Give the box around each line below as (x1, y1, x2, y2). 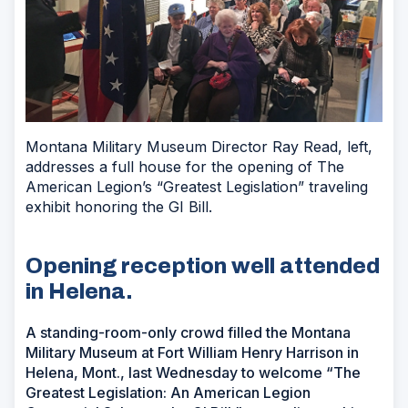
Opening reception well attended (25, 253, 380, 278)
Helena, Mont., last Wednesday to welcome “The (25, 362, 361, 382)
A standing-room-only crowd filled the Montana (25, 322, 351, 342)
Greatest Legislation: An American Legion (25, 382, 311, 402)
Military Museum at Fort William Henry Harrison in (25, 342, 359, 362)
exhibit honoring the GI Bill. (25, 197, 212, 216)
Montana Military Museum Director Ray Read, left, (25, 137, 372, 156)
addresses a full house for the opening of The (25, 157, 344, 176)
